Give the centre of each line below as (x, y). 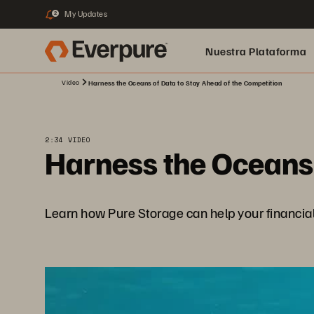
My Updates (86, 14)
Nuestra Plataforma (256, 51)
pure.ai (224, 96)
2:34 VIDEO (68, 140)
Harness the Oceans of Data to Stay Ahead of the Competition (185, 83)
